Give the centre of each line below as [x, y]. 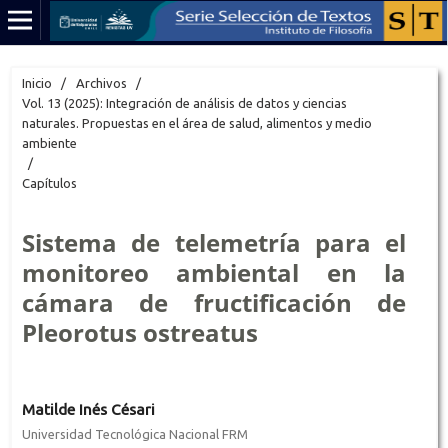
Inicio [36, 82]
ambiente [49, 142]
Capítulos [49, 182]
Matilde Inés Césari [88, 409]
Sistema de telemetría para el [214, 242]
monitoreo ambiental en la [214, 272]
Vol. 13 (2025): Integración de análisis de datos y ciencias [184, 102]
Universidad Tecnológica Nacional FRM [134, 433]
